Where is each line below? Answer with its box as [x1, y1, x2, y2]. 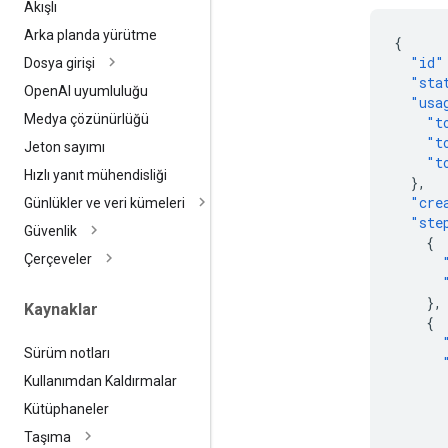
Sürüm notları [24, 344, 110, 361]
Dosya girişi [24, 55, 95, 72]
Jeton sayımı [24, 139, 105, 156]
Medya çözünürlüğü [24, 111, 149, 128]
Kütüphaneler [24, 400, 109, 417]
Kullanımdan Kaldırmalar [24, 372, 177, 389]
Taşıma [24, 428, 71, 445]
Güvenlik [24, 223, 77, 240]
